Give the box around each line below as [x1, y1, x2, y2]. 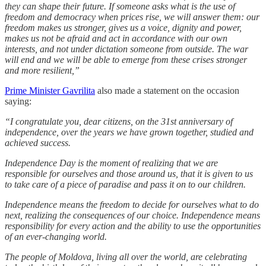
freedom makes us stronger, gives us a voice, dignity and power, [5, 23, 242, 33]
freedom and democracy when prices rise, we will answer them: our [5, 12, 259, 23]
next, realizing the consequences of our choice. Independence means [5, 210, 260, 221]
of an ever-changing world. [5, 232, 107, 242]
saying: [5, 96, 31, 107]
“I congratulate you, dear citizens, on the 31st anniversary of [5, 116, 233, 127]
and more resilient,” [5, 65, 80, 76]
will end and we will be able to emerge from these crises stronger [5, 55, 247, 65]
